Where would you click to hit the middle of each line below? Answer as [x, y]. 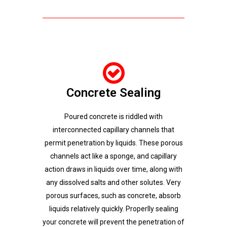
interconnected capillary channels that [113, 130]
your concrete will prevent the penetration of [113, 222]
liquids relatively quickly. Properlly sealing [113, 209]
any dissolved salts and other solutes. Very [113, 182]
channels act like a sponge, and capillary [113, 156]
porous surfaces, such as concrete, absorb [113, 196]
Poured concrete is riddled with [113, 117]
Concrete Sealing [113, 93]
